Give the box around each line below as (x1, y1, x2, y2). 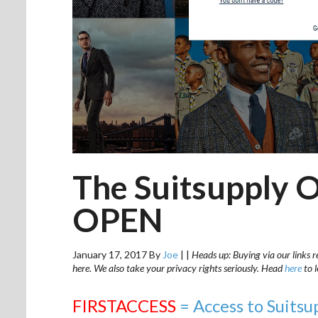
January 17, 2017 (72, 248, 147, 261)
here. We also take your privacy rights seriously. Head (72, 261, 285, 274)
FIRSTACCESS (72, 295, 176, 316)
